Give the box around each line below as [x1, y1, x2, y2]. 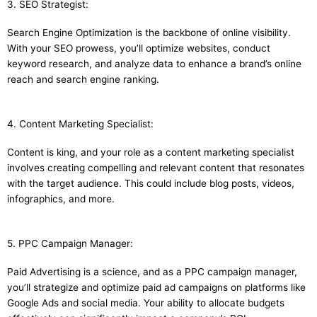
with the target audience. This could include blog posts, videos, [7, 178, 294, 190]
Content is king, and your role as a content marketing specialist [7, 146, 294, 158]
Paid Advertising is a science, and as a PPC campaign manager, [7, 266, 297, 278]
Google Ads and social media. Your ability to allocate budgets [7, 297, 284, 309]
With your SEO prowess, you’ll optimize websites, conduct [7, 42, 270, 54]
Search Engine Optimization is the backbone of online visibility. [7, 27, 291, 39]
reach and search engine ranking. [7, 74, 159, 86]
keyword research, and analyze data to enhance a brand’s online [7, 58, 301, 70]
